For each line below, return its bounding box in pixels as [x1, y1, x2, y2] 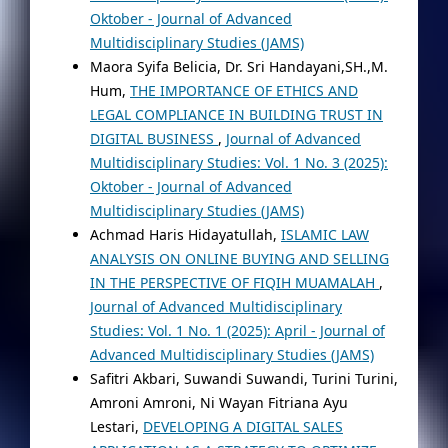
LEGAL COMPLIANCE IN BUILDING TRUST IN [89, 104, 383, 124]
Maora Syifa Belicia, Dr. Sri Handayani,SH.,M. [89, 56, 388, 76]
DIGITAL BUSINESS [89, 128, 218, 148]
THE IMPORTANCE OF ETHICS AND [129, 80, 358, 100]
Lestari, [89, 416, 143, 436]
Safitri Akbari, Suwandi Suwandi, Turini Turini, [89, 368, 398, 388]
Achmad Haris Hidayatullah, [89, 224, 281, 244]
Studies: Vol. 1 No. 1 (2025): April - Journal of [89, 320, 385, 340]
